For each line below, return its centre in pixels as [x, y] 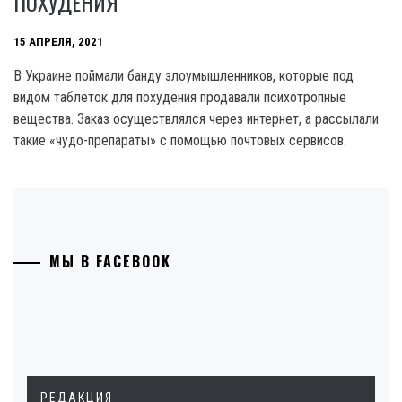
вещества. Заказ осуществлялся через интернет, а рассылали [196, 119]
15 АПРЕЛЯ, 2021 [58, 42]
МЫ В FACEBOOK [110, 261]
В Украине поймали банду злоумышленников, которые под [184, 76]
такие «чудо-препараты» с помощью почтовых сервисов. [180, 140]
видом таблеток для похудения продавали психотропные [180, 97]
